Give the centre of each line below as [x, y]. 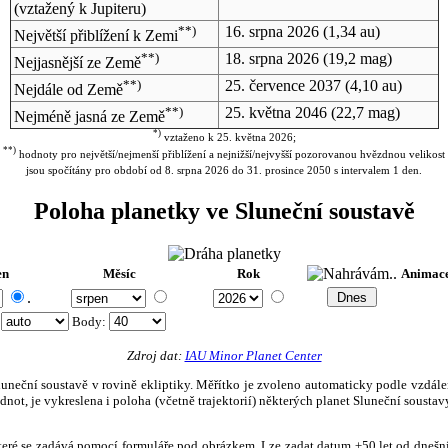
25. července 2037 [282, 85]
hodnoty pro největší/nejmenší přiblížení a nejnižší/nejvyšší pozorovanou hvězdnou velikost [230, 154]
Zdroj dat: [155, 355]
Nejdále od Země [68, 90]
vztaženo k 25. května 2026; [228, 137]
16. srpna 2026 [271, 31]
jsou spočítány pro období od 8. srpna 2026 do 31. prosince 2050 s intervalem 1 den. [224, 170]
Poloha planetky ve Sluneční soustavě [224, 211]
